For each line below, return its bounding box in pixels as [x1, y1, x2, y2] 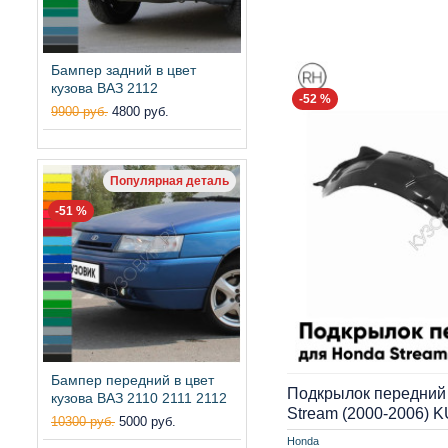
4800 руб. [112, 103, 169, 119]
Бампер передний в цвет [51, 371, 214, 388]
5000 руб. [119, 413, 176, 429]
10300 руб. [51, 413, 115, 429]
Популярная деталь [109, 173, 229, 188]
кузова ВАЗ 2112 [51, 79, 158, 96]
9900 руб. [51, 103, 108, 119]
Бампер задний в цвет [51, 61, 196, 78]
